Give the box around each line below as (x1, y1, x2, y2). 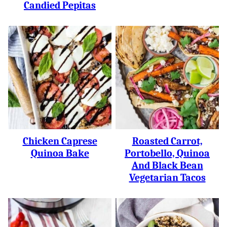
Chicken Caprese (22, 135, 97, 147)
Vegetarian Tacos (129, 172, 206, 183)
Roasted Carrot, (132, 135, 203, 147)
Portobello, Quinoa (125, 147, 210, 159)
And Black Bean (131, 160, 203, 171)
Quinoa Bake (30, 147, 89, 159)
